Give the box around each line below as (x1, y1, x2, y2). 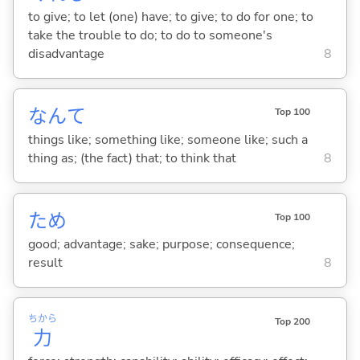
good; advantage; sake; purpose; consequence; (27, 235, 295, 254)
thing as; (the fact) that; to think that (27, 149, 236, 168)
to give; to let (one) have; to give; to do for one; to (27, 7, 313, 26)
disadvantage (27, 44, 104, 63)
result (27, 254, 63, 272)
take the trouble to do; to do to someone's (27, 26, 272, 44)
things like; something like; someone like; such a (27, 131, 308, 149)
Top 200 (274, 314, 310, 328)
